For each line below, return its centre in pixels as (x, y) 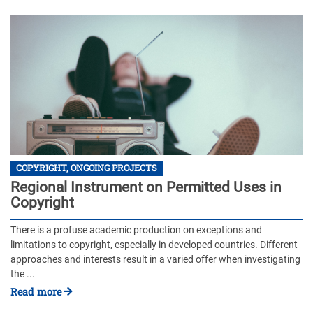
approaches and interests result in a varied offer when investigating (155, 259)
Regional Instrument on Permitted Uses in (146, 187)
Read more (36, 292)
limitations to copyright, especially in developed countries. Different (154, 245)
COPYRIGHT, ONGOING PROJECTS (87, 168)
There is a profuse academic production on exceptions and (136, 230)
